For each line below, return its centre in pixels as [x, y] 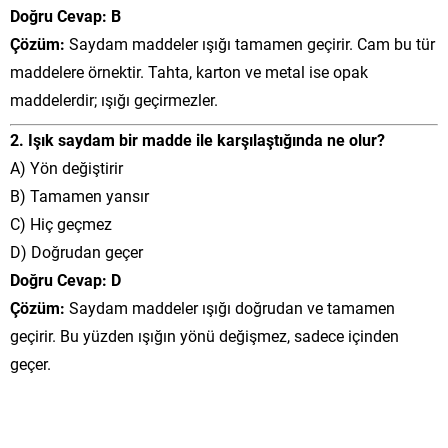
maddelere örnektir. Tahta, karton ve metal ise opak [189, 71]
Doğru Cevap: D [65, 279]
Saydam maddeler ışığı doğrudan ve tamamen [230, 307]
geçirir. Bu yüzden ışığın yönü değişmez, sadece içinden [204, 335]
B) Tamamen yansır [79, 195]
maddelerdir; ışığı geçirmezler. [114, 99]
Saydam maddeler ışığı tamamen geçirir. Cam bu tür [250, 43]
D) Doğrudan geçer [76, 251]
